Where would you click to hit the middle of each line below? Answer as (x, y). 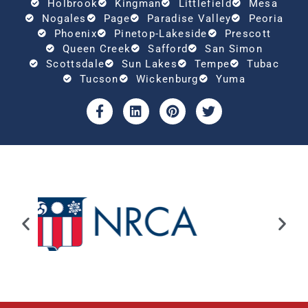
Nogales (64, 18)
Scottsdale (76, 64)
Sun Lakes (150, 64)
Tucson (99, 79)
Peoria (266, 18)
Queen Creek (97, 48)
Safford (168, 48)
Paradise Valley (189, 18)
